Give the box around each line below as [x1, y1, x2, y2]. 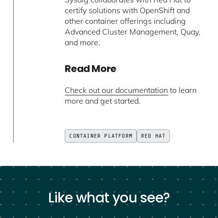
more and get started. [65, 96, 141, 106]
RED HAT [141, 132, 166, 140]
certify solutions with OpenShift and [65, 5, 190, 16]
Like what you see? [48, 188, 170, 208]
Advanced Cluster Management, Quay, [65, 27, 201, 37]
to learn [168, 85, 197, 95]
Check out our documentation [65, 85, 168, 95]
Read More [65, 62, 116, 76]
